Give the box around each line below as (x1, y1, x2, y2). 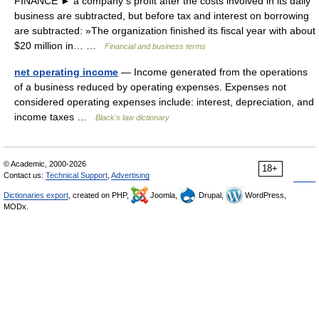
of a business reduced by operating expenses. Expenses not (14, 81, 286, 93)
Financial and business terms (105, 42, 206, 51)
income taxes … (14, 111, 95, 122)
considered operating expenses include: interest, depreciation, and (14, 96, 314, 108)
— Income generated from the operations (118, 66, 308, 78)
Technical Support (46, 171, 108, 179)
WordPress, (243, 191, 286, 199)
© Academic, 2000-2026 (4, 159, 86, 168)
